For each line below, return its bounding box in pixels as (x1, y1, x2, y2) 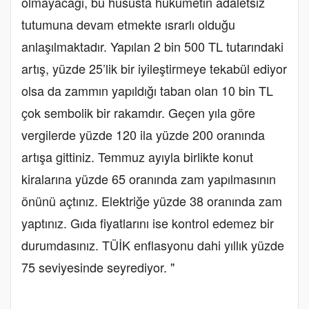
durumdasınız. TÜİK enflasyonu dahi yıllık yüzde (21, 236, 284, 255)
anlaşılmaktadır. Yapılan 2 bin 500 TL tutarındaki (21, 37, 283, 56)
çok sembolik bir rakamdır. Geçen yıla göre (21, 103, 255, 122)
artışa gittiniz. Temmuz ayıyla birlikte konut (21, 148, 253, 166)
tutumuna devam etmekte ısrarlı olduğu (21, 15, 235, 34)
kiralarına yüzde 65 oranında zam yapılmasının (21, 170, 276, 188)
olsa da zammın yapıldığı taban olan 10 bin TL (21, 81, 273, 100)
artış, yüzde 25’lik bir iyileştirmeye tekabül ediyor (21, 59, 287, 78)
